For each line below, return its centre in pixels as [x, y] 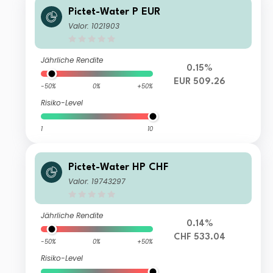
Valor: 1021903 [94, 26]
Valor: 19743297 [97, 182]
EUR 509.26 [200, 82]
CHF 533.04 [200, 238]
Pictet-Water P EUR [115, 12]
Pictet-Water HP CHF [119, 168]
